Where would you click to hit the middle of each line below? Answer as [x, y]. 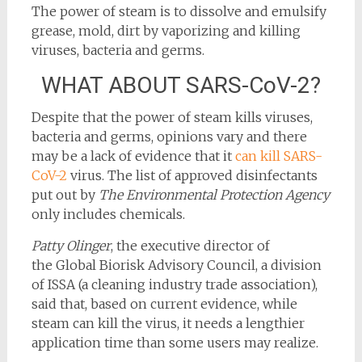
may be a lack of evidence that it [133, 156]
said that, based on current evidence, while [164, 303]
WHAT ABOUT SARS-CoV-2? [181, 85]
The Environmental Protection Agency [214, 194]
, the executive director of [190, 245]
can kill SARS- [278, 156]
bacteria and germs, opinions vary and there [169, 136]
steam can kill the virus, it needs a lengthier [168, 323]
